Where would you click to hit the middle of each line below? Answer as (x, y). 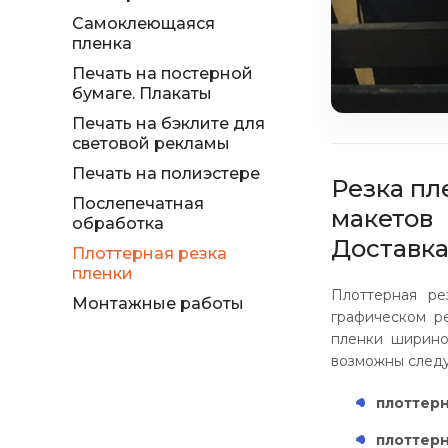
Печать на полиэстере (166, 173)
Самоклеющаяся (143, 23)
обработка (118, 223)
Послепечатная (138, 203)
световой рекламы (151, 143)
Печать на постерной (162, 73)
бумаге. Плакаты (142, 93)
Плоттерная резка (149, 253)
